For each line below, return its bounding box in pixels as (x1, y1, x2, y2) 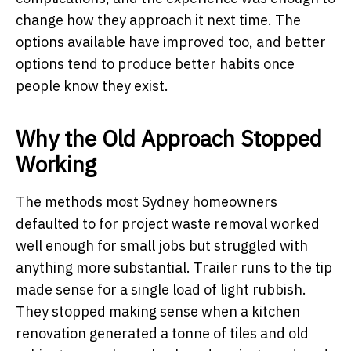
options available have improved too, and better (16, 32, 326, 51)
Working (16, 149, 96, 179)
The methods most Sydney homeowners (16, 192, 277, 211)
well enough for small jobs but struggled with (16, 236, 308, 255)
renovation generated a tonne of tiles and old (16, 324, 309, 342)
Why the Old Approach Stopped (16, 123, 322, 153)
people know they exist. (16, 76, 168, 95)
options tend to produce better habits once (16, 54, 295, 73)
